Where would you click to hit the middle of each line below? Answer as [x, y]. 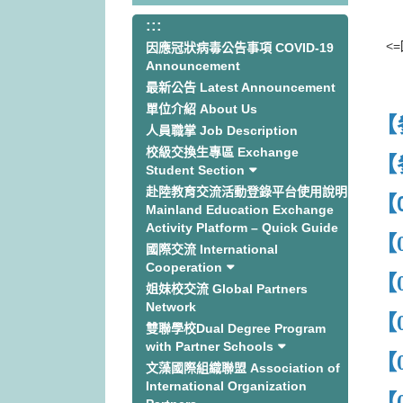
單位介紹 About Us [201, 109]
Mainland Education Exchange [240, 210]
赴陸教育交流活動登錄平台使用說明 [246, 192]
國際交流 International [212, 249]
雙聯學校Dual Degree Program [236, 328]
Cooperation [184, 267]
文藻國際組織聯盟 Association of [243, 368]
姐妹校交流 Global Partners [227, 289]
